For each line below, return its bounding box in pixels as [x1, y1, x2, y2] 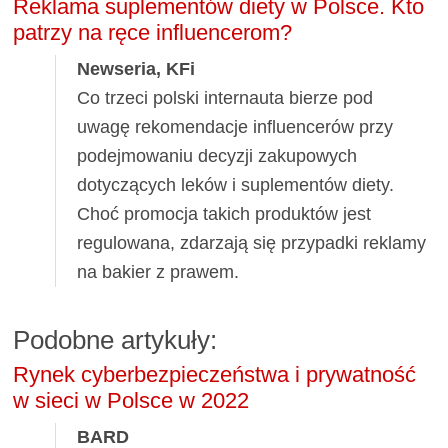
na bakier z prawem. [77, 261, 240, 282]
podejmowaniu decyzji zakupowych [77, 145, 358, 166]
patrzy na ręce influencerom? [13, 20, 293, 46]
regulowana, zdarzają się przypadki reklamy [77, 232, 427, 253]
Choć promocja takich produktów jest [77, 203, 372, 224]
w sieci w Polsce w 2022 [13, 388, 250, 414]
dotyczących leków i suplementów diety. [77, 174, 395, 195]
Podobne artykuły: [13, 326, 218, 355]
